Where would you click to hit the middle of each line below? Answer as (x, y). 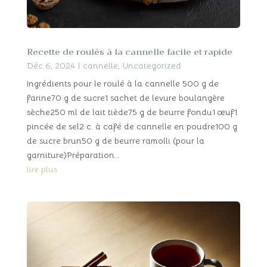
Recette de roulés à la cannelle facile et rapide (129, 52)
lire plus (42, 170)
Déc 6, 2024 (51, 66)
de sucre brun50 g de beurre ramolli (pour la (115, 141)
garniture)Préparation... (73, 155)
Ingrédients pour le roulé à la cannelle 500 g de (122, 84)
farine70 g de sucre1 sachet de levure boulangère (125, 98)
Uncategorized (151, 66)
